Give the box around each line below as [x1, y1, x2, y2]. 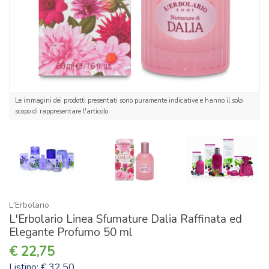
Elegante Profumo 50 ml [9, 224, 133, 240]
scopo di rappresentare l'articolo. [15, 106, 110, 116]
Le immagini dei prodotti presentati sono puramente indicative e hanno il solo [15, 95, 243, 105]
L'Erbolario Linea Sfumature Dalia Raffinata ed [9, 211, 242, 227]
